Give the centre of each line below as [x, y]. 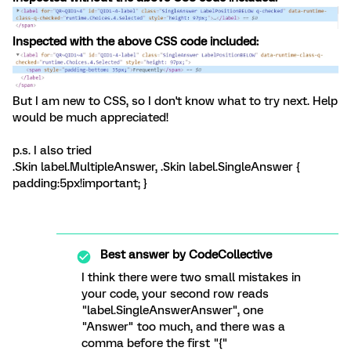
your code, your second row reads [175, 294]
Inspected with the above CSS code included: [136, 42]
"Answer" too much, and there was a [183, 327]
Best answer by [143, 255]
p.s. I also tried [52, 151]
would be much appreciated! [90, 118]
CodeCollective [229, 255]
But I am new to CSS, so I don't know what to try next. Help [175, 101]
